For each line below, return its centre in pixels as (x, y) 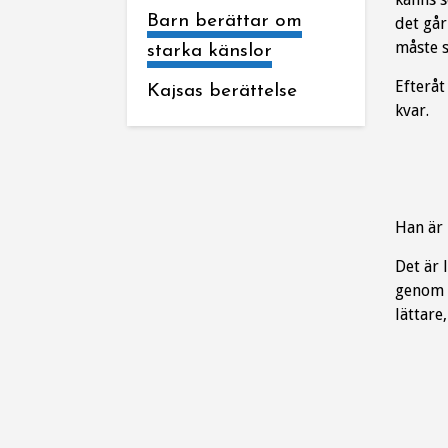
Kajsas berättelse (222, 91)
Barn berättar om (224, 21)
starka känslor (209, 51)
